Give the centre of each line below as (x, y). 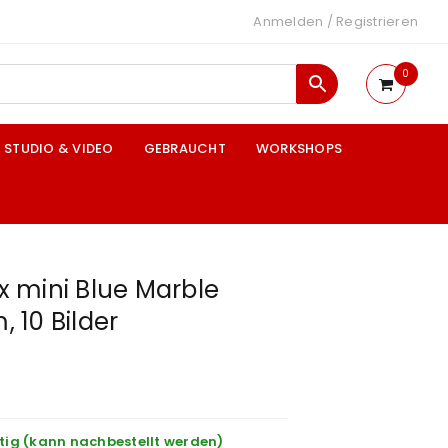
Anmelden (288, 21)
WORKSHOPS (298, 148)
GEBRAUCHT (184, 148)
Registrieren (377, 21)
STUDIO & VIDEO (59, 148)
